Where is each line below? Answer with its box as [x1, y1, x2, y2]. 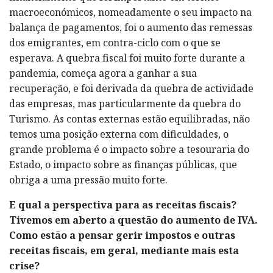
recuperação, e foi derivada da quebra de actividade [9, 81, 253, 95]
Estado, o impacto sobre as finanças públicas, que [9, 157, 237, 171]
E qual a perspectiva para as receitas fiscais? [9, 197, 236, 211]
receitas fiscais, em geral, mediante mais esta [9, 243, 239, 257]
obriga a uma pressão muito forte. [9, 172, 168, 186]
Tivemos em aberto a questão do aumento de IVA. [9, 213, 258, 227]
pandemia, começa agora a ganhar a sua [9, 66, 197, 80]
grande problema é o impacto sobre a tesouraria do [9, 142, 249, 156]
